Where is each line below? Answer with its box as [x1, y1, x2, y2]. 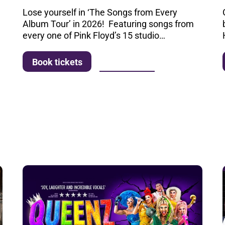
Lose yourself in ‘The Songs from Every [23, 7, 178, 18]
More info [107, 56, 147, 67]
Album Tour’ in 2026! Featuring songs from [23, 18, 194, 29]
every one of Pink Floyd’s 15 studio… [23, 30, 166, 41]
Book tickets [32, 56, 82, 67]
